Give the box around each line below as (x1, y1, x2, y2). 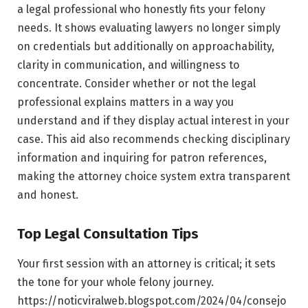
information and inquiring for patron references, (17, 151, 267, 164)
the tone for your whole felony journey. (17, 276, 214, 289)
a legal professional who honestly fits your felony (17, 2, 265, 16)
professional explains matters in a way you (17, 95, 234, 109)
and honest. (17, 188, 78, 201)
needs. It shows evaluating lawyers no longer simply (17, 21, 280, 34)
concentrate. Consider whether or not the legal (17, 76, 256, 90)
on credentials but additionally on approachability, (17, 39, 274, 53)
